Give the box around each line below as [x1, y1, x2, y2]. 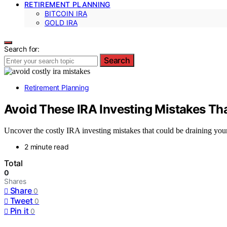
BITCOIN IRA [45, 9, 87, 18]
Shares [4, 177, 26, 186]
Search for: [4, 44, 40, 53]
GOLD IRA [45, 18, 78, 27]
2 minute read [24, 142, 69, 152]
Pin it [10, 206, 29, 216]
